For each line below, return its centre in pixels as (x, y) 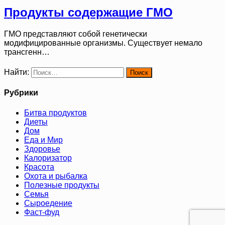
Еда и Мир (43, 140)
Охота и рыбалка (56, 176)
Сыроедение (48, 203)
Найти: (17, 72)
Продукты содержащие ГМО (88, 12)
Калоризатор (48, 158)
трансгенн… (27, 52)
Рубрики (21, 93)
